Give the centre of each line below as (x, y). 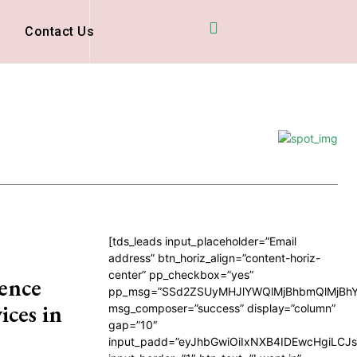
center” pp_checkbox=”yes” (181, 275)
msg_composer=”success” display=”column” (222, 308)
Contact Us (60, 31)
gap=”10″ (133, 325)
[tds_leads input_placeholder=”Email (202, 241)
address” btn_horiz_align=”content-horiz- (214, 258)
